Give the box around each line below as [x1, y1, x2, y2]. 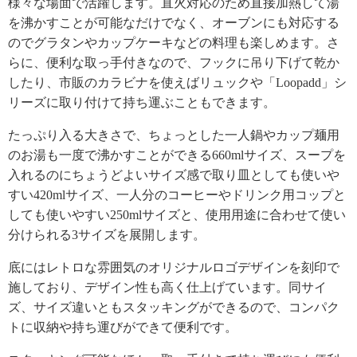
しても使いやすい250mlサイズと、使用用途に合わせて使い [8, 207, 346, 222]
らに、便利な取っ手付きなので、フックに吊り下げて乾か [8, 55, 339, 69]
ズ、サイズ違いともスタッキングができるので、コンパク [8, 300, 339, 314]
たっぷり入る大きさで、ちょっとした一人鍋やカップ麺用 [8, 127, 339, 142]
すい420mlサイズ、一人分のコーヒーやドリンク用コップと [8, 187, 346, 202]
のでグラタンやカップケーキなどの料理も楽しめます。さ [8, 35, 339, 49]
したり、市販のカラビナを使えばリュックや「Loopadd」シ [8, 75, 347, 89]
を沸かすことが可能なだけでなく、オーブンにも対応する [8, 15, 339, 29]
